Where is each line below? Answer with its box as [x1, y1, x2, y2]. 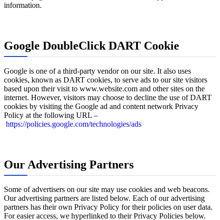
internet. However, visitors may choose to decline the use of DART [4, 93, 212, 102]
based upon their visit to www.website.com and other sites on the [4, 84, 205, 93]
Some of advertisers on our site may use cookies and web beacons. [4, 185, 210, 194]
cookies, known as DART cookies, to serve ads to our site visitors [4, 75, 207, 84]
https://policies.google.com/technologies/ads [6, 119, 141, 128]
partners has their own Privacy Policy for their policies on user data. [4, 203, 213, 212]
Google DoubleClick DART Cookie [4, 39, 179, 52]
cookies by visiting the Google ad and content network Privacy [4, 102, 198, 110]
